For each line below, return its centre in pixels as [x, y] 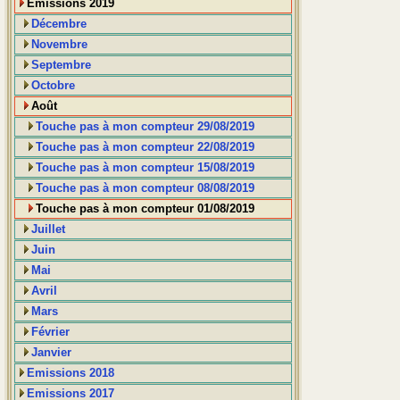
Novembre [59, 45]
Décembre [59, 24]
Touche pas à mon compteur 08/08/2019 [145, 188]
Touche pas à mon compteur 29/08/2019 [145, 127]
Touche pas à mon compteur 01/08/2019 [145, 209]
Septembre [61, 65]
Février [50, 332]
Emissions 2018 [71, 373]
